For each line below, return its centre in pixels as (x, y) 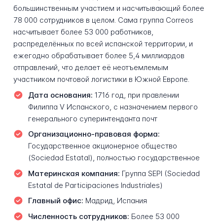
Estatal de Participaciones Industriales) (95, 185)
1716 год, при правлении (136, 95)
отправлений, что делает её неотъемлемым (91, 68)
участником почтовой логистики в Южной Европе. (101, 79)
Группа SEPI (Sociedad (160, 173)
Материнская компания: (74, 173)
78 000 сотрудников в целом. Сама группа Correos (103, 20)
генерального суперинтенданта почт (92, 118)
